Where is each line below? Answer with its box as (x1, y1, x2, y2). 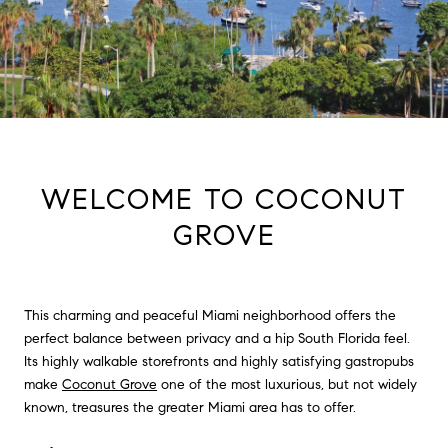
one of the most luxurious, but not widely (157, 375, 417, 393)
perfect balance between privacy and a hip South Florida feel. (24, 329, 410, 347)
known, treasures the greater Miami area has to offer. (24, 398, 356, 416)
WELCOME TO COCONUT (41, 182, 407, 217)
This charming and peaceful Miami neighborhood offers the (24, 306, 396, 324)
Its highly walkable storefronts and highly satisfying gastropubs (24, 352, 414, 370)
